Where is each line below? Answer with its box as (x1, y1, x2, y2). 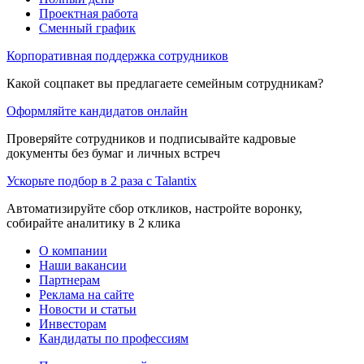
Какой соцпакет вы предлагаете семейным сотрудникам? (6, 76, 323, 90)
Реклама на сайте (39, 287, 134, 301)
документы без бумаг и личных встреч (6, 145, 220, 160)
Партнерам (39, 272, 100, 287)
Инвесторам (39, 316, 106, 331)
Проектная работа (39, 6, 138, 20)
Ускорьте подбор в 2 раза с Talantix (6, 173, 197, 188)
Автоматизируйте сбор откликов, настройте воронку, (6, 201, 302, 215)
